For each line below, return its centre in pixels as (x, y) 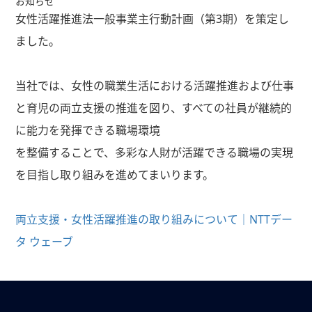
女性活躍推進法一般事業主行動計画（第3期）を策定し (152, 19)
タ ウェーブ (44, 242)
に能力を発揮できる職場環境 (87, 130)
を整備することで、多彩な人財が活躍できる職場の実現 (154, 153)
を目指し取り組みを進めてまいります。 (114, 175)
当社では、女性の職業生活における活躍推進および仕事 (154, 86)
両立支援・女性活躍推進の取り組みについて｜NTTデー (154, 219)
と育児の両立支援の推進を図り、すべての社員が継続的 (153, 108)
